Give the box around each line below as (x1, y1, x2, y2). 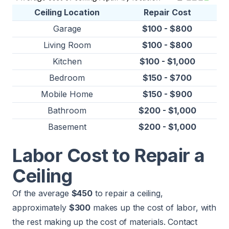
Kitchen (52, 56, 82, 66)
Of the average (12, 188, 72, 198)
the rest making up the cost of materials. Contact (12, 216, 198, 227)
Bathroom (48, 105, 86, 116)
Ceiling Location (34, 7, 100, 17)
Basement (48, 121, 86, 132)
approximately (12, 202, 69, 213)
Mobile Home (41, 88, 93, 99)
